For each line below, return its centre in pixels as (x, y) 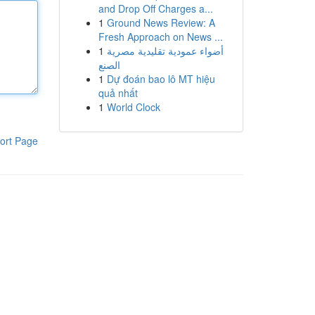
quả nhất (118, 93)
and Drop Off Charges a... (155, 8)
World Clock (133, 107)
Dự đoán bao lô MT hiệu (161, 79)
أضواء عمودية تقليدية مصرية (165, 51)
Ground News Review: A (161, 22)
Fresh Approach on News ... (160, 37)
